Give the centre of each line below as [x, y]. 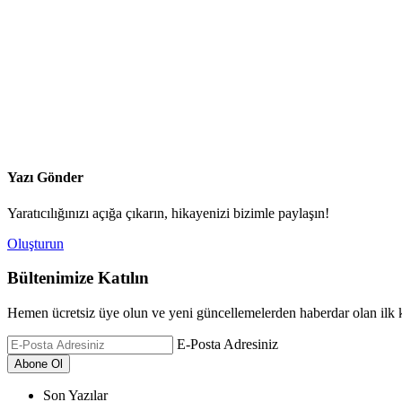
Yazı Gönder [45, 178]
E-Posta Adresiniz [227, 345]
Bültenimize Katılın [78, 278]
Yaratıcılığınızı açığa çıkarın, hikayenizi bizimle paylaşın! [168, 213]
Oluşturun [35, 243]
